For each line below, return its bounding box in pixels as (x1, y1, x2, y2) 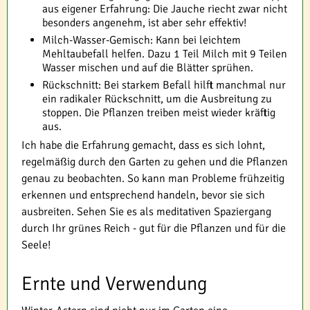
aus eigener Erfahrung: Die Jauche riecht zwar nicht (42, 1, 287, 16)
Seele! (21, 237, 51, 252)
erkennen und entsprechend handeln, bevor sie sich (21, 188, 265, 202)
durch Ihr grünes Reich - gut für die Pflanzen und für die (21, 221, 286, 235)
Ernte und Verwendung (21, 271, 208, 295)
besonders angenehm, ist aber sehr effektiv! (42, 15, 246, 30)
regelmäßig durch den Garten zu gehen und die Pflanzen (21, 154, 288, 169)
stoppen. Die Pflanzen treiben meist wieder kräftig (42, 105, 275, 120)
